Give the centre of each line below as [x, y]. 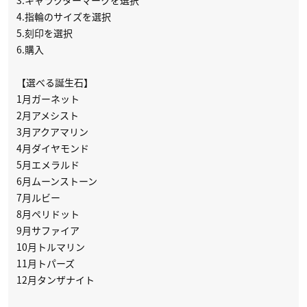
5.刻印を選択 [45, 33]
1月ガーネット [48, 99]
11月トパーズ [46, 263]
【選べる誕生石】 [55, 83]
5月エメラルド [48, 165]
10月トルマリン [51, 247]
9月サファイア [48, 231]
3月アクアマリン [52, 132]
